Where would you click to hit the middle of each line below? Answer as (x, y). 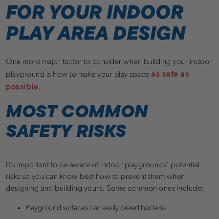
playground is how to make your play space (78, 75)
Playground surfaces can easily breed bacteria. (97, 208)
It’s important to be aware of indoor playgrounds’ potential (103, 165)
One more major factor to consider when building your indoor (109, 62)
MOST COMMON (77, 111)
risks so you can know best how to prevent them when (96, 177)
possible (22, 86)
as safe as (170, 74)
